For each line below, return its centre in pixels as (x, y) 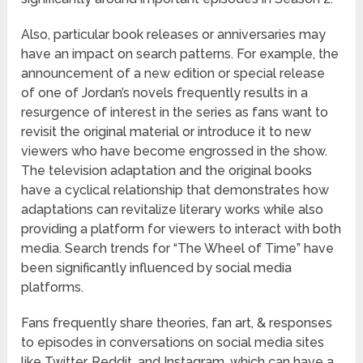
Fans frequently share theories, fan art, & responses (177, 323)
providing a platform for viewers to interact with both (181, 229)
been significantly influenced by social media (157, 268)
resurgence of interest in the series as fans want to (175, 113)
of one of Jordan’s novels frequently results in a (165, 93)
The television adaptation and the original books (167, 171)
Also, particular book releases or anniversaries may (174, 35)
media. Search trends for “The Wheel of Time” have (178, 249)
